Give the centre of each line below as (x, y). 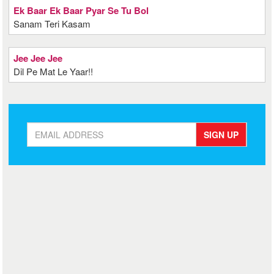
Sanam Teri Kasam (52, 24)
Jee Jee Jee (38, 58)
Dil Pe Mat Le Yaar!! (54, 71)
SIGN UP (221, 135)
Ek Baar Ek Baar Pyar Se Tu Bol (81, 10)
